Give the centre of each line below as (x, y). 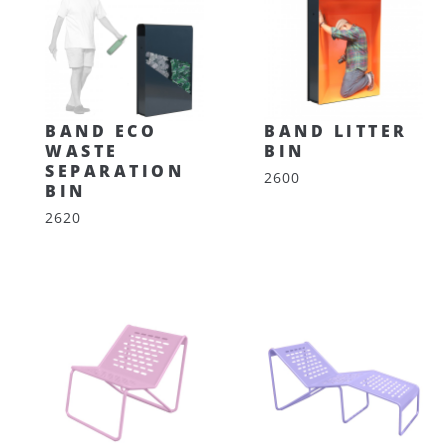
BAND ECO (101, 131)
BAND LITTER (336, 131)
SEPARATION (114, 171)
